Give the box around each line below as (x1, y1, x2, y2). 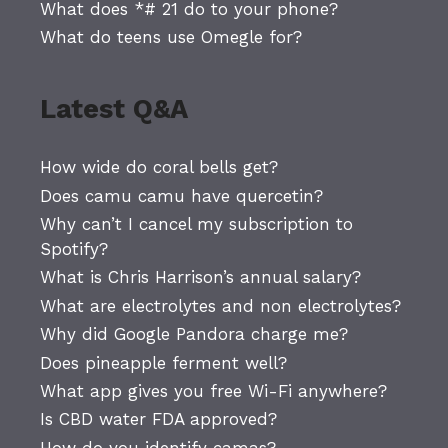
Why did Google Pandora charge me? (40, 324, 348, 345)
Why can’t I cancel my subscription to (40, 214, 353, 235)
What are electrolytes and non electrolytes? (40, 295, 401, 316)
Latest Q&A (40, 93, 188, 126)
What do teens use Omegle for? (40, 26, 302, 47)
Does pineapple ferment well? (40, 352, 287, 373)
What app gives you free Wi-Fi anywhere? (40, 381, 387, 402)
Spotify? (40, 239, 108, 260)
